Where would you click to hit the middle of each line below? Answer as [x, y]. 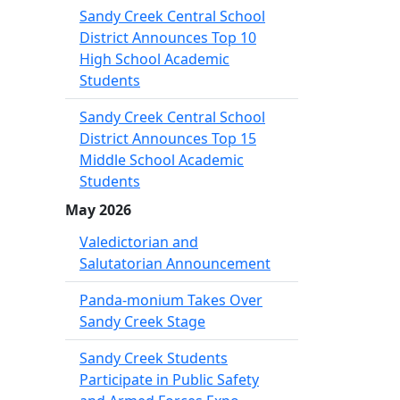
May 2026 [98, 210]
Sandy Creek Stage [142, 321]
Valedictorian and [139, 242]
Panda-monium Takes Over [171, 300]
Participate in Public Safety [169, 379]
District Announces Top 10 [168, 37]
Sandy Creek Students [154, 358]
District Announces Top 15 [168, 138]
